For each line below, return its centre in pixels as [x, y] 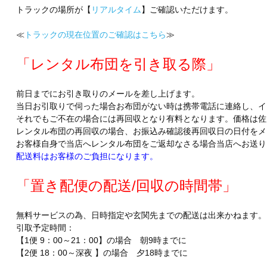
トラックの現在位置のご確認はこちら [95, 35]
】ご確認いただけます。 [187, 10]
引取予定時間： [45, 228]
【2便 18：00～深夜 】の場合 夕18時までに [102, 253]
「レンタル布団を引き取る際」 [118, 64]
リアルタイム [116, 10]
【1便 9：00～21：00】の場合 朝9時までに [101, 240]
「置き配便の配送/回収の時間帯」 [126, 186]
